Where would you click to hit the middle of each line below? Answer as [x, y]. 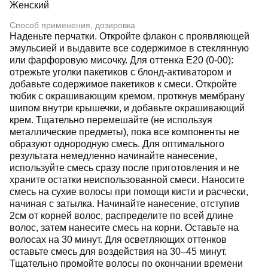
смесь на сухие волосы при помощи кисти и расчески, [129, 192]
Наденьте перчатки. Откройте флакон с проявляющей [130, 36]
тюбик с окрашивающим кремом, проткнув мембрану [127, 96]
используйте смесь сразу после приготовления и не [124, 168]
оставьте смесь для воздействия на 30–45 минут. [118, 252]
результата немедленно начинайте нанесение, [113, 156]
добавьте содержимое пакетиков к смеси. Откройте [123, 84]
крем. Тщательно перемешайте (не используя [111, 120]
